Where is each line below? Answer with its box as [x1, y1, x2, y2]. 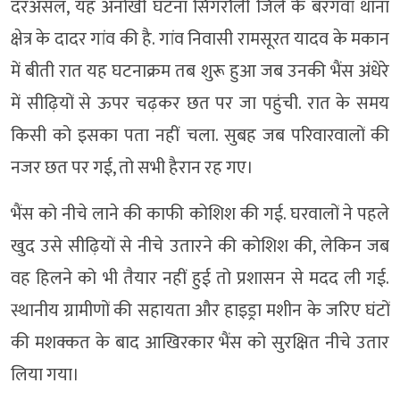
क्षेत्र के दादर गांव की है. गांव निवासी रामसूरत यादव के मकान [11, 24, 389, 55]
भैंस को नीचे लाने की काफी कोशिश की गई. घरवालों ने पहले [11, 199, 389, 230]
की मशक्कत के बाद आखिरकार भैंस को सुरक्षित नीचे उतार [11, 328, 389, 359]
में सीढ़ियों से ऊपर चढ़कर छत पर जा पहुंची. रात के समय [11, 88, 389, 120]
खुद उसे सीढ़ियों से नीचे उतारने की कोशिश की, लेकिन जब [11, 231, 389, 262]
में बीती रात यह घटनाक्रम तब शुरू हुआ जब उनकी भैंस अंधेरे [11, 56, 389, 87]
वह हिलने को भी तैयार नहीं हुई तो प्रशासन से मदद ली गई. [11, 263, 389, 295]
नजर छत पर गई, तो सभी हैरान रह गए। [11, 153, 254, 184]
